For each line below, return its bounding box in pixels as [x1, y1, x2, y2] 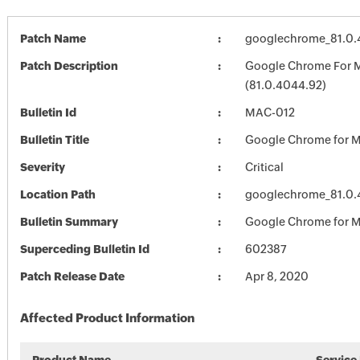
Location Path [19, 188, 96, 201]
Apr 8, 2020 [244, 270, 309, 283]
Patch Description [19, 59, 118, 72]
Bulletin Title [19, 133, 89, 146]
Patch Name [19, 32, 86, 45]
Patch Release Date [19, 270, 125, 283]
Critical [244, 161, 284, 174]
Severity [19, 161, 65, 174]
